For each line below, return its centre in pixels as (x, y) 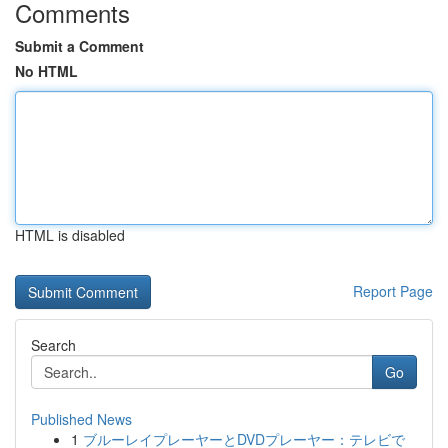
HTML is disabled (70, 235)
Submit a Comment (79, 46)
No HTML (46, 71)
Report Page (393, 291)
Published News (81, 419)
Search (53, 345)
